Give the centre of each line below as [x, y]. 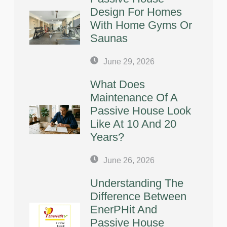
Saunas [109, 38]
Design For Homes [136, 12]
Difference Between [138, 196]
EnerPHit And [124, 209]
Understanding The [137, 183]
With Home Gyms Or [141, 25]
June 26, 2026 [129, 160]
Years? [107, 137]
